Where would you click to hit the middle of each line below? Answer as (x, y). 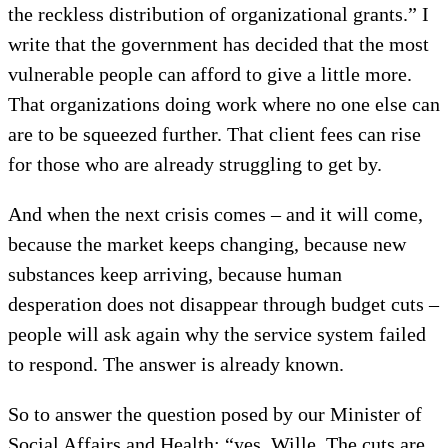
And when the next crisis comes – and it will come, (215, 213)
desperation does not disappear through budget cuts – (223, 303)
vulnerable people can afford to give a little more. (210, 73)
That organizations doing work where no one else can (224, 103)
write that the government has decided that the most (218, 43)
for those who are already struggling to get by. (195, 163)
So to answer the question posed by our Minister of (215, 413)
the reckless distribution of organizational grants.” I (218, 13)
